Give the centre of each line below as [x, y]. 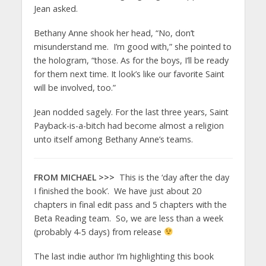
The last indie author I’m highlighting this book [123, 256]
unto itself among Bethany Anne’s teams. [113, 139]
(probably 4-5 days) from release [99, 232]
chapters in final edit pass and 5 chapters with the [130, 204]
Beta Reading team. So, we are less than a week [128, 218]
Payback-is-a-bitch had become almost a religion [129, 125]
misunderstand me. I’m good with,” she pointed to [132, 46]
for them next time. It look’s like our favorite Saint [129, 74]
